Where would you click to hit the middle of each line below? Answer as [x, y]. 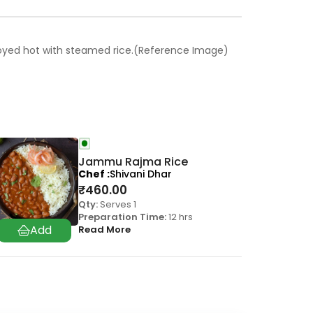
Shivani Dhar [141, 174]
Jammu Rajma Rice [133, 162]
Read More [104, 230]
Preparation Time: [122, 217]
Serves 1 [117, 205]
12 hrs [180, 217]
